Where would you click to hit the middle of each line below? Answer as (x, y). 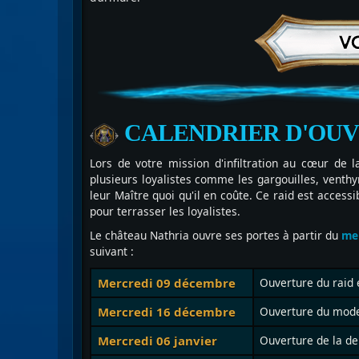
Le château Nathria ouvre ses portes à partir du (216, 236)
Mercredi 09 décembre (166, 283)
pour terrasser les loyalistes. (165, 212)
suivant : (112, 252)
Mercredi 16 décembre (166, 312)
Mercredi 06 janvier (157, 341)
